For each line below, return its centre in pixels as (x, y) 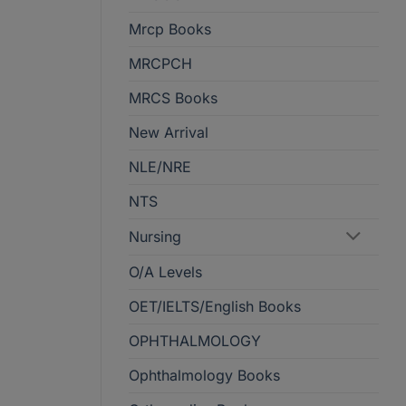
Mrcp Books (170, 29)
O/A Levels (165, 272)
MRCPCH (160, 64)
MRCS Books (173, 98)
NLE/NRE (160, 167)
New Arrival (169, 133)
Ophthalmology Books (204, 376)
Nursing (155, 237)
